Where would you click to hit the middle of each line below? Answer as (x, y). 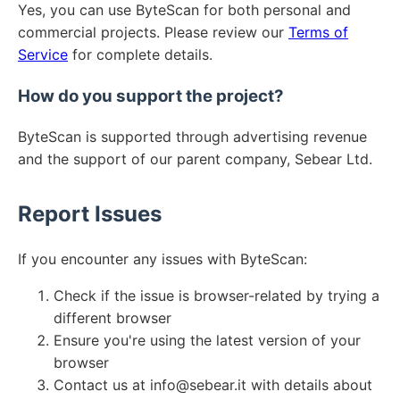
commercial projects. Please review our (153, 33)
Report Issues (90, 213)
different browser (112, 318)
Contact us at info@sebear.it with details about (213, 385)
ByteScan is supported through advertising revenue (192, 136)
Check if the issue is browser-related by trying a (217, 296)
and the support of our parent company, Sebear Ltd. (195, 158)
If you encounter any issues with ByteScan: (162, 259)
